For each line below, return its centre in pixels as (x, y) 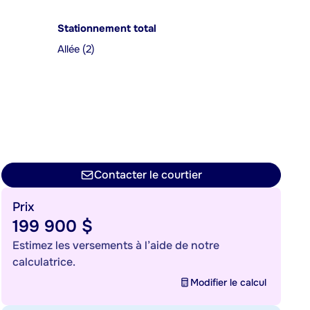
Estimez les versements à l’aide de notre (116, 245)
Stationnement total (107, 29)
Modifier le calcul (228, 282)
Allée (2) (76, 49)
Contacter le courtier (148, 175)
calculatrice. (44, 262)
